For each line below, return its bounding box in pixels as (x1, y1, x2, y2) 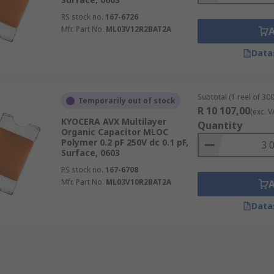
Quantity (197, 119, 242, 132)
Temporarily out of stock (78, 95, 176, 106)
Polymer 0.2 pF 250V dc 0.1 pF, (61, 136, 188, 148)
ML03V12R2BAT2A (105, 24, 171, 34)
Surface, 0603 (61, 147, 120, 158)
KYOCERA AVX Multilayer (61, 116, 166, 127)
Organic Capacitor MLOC (61, 126, 168, 138)
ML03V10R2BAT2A (105, 177, 171, 187)
